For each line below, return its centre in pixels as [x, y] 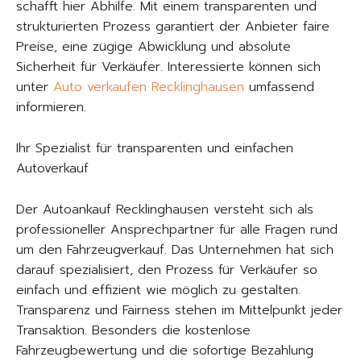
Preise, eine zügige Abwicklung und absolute [154, 46]
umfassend [279, 87]
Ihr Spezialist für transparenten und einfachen [155, 148]
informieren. [51, 107]
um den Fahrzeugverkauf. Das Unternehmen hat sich [175, 249]
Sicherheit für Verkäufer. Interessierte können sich [168, 66]
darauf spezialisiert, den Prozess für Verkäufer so [167, 270]
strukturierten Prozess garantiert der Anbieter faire [173, 26]
